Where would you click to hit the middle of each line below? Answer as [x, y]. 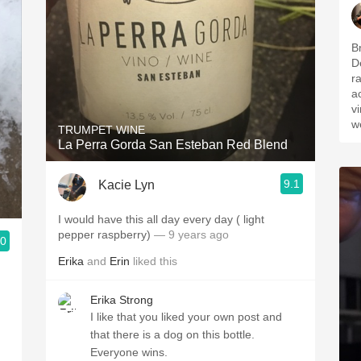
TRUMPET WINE [102, 130]
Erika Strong [122, 300]
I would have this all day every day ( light [161, 219]
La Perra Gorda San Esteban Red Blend [173, 145]
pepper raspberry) [104, 234]
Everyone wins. [129, 352]
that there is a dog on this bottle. [172, 334]
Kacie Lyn [127, 185]
